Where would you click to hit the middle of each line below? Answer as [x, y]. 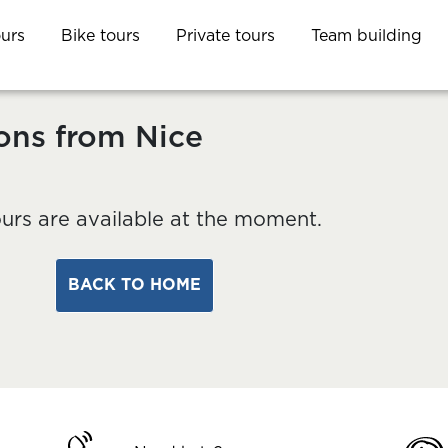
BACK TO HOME [134, 285]
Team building [366, 35]
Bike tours [100, 35]
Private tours [225, 35]
